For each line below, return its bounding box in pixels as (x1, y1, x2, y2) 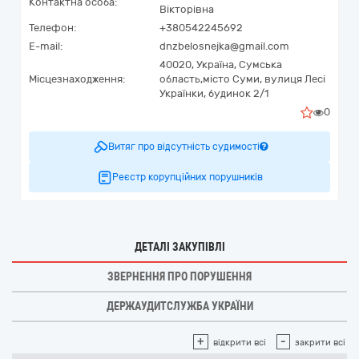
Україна (196, 58, 234, 71)
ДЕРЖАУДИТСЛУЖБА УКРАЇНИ (106, 300, 253, 313)
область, (159, 73, 203, 85)
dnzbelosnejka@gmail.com (159, 40, 289, 52)
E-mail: (29, 40, 63, 52)
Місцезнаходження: (29, 73, 125, 85)
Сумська (239, 58, 282, 71)
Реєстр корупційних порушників (112, 171, 263, 183)
